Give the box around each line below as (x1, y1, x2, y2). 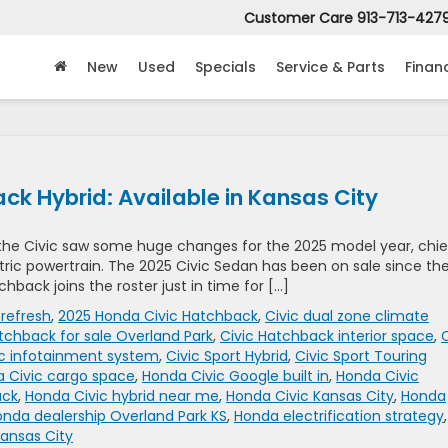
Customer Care (244, 8, 353, 29)
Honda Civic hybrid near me (25, 386, 219, 406)
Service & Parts (276, 57, 385, 78)
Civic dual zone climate (265, 306, 429, 326)
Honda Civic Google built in (142, 366, 329, 386)
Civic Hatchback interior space (220, 326, 434, 346)
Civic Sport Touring (295, 346, 427, 366)
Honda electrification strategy (234, 406, 444, 426)
